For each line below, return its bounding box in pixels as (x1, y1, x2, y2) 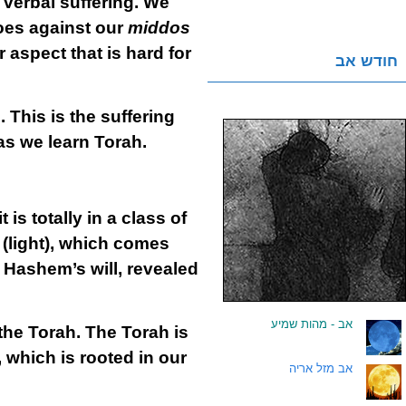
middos (127, 18, 190, 37)
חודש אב (335, 53, 398, 70)
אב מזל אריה (289, 362, 353, 375)
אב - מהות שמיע (271, 317, 353, 331)
